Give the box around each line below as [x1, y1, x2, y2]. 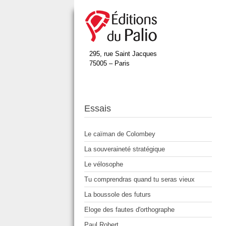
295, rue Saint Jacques [89, 50, 157, 58]
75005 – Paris [89, 60, 130, 67]
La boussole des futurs [84, 191, 151, 199]
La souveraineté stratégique [84, 145, 165, 153]
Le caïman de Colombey [84, 130, 155, 138]
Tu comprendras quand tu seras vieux [84, 176, 195, 184]
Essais [84, 103, 111, 114]
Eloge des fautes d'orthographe [84, 206, 175, 214]
